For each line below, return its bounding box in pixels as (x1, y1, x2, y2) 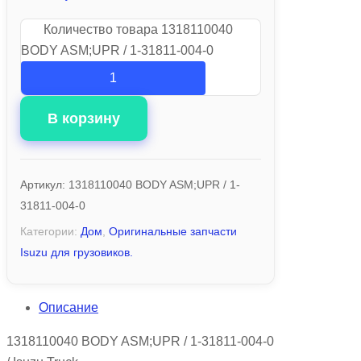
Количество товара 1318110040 (44, 22, 233, 36)
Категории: (20, 224, 81, 238)
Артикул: (20, 177, 68, 191)
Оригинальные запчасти (109, 224, 237, 238)
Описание (39, 300, 98, 314)
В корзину (48, 110, 120, 127)
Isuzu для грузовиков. (20, 245, 133, 259)
